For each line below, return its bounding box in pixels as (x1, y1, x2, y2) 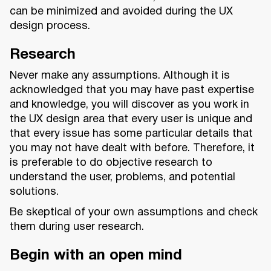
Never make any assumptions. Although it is (10, 71, 230, 82)
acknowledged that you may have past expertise (10, 85, 254, 96)
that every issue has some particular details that (10, 129, 253, 140)
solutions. (10, 187, 59, 198)
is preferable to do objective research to (10, 158, 212, 169)
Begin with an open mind (10, 249, 182, 263)
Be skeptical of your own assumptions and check (10, 207, 258, 218)
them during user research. (10, 222, 144, 233)
